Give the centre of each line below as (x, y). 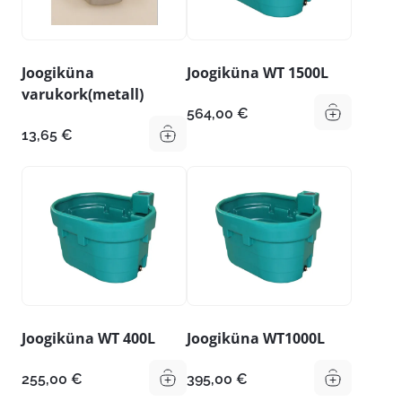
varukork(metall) (83, 94)
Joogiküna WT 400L (88, 339)
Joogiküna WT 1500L (258, 72)
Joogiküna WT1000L (256, 339)
